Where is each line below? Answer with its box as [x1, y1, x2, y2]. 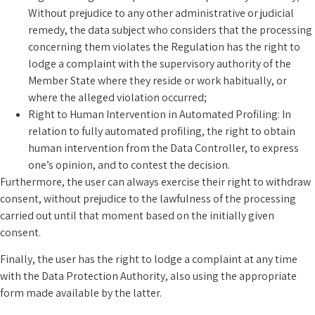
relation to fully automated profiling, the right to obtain [28, 123, 295, 139]
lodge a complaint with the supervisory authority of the [28, 56, 291, 71]
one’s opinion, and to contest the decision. [28, 157, 230, 172]
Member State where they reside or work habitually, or [28, 72, 287, 88]
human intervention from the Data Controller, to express [28, 140, 299, 155]
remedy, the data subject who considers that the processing [28, 22, 312, 37]
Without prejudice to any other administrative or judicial [28, 5, 294, 20]
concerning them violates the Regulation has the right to [28, 39, 300, 54]
